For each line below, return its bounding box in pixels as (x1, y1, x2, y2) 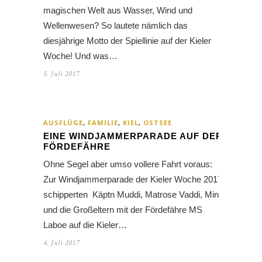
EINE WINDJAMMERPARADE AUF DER (43, 131, 223, 142)
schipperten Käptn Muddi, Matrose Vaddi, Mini (43, 189, 220, 200)
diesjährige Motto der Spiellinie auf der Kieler (43, 36, 211, 46)
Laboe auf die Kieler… (43, 220, 127, 230)
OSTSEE (143, 118, 172, 127)
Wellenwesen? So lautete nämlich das (43, 20, 188, 31)
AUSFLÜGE (43, 118, 83, 127)
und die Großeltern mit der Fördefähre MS (43, 205, 202, 215)
